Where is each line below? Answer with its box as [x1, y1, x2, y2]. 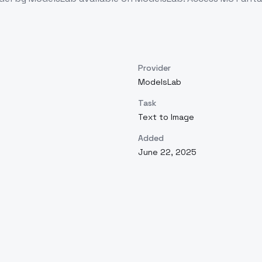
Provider [138, 63, 171, 73]
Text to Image [138, 112, 194, 122]
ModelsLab [138, 77, 181, 87]
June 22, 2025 [138, 147, 196, 157]
